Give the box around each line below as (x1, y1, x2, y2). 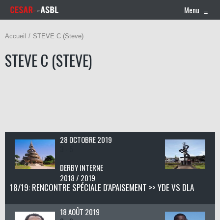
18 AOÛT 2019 (59, 206, 100, 217)
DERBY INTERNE (59, 162, 103, 173)
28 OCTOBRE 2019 (59, 134, 112, 145)
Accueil (5, 32, 26, 40)
